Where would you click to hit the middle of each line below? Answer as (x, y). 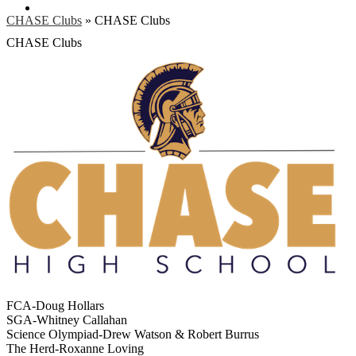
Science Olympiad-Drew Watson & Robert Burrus (133, 334)
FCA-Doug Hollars (55, 305)
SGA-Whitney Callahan (67, 319)
